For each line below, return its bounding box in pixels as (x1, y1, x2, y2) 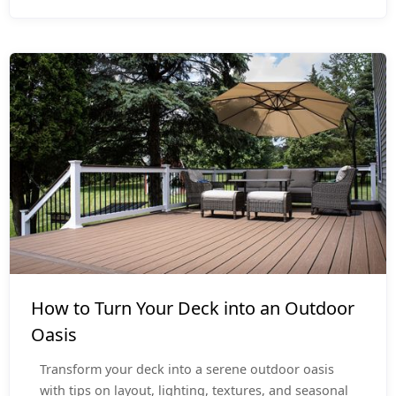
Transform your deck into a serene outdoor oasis (40, 361, 334, 378)
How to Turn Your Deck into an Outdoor (31, 296, 354, 321)
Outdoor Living (28, 282, 117, 300)
